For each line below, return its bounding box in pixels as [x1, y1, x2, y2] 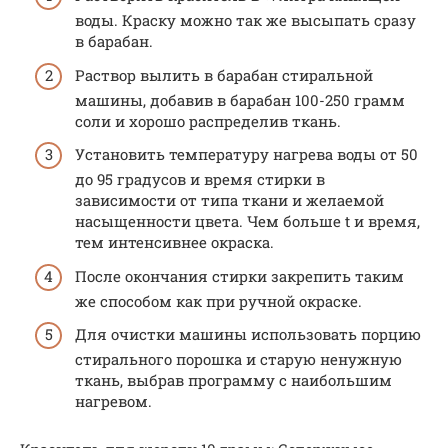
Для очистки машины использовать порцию [75, 324, 421, 344]
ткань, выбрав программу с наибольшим [75, 370, 392, 390]
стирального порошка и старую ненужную [75, 349, 402, 369]
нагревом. [75, 391, 152, 411]
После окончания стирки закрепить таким [75, 265, 404, 286]
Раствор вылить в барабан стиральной [75, 64, 373, 85]
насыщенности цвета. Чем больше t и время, [75, 211, 420, 231]
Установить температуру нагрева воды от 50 [75, 144, 418, 164]
